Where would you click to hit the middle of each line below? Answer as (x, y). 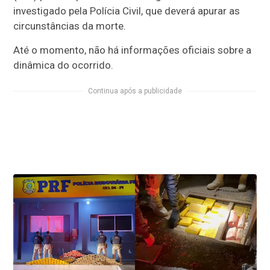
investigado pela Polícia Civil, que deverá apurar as (127, 11)
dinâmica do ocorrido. (64, 65)
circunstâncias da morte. (70, 26)
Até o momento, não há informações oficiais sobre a (133, 50)
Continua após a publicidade (135, 91)
